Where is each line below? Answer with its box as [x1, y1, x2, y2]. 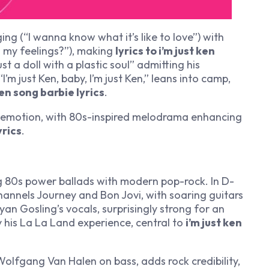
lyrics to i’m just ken [115, 43, 215, 58]
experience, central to [75, 215, 186, 229]
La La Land [20, 215, 75, 229]
